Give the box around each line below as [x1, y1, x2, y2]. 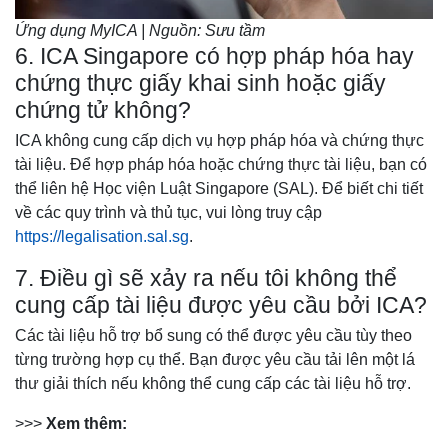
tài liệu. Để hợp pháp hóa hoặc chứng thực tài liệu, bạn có [15, 156, 427, 174]
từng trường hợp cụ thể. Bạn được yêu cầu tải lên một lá [15, 351, 415, 369]
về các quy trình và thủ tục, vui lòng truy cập [15, 204, 322, 222]
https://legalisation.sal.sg [15, 228, 189, 246]
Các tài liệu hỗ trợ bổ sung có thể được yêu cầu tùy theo [15, 327, 412, 345]
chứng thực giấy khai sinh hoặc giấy [15, 71, 386, 97]
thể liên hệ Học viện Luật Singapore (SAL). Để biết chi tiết [15, 180, 423, 198]
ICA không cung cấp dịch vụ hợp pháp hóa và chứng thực [15, 132, 424, 150]
